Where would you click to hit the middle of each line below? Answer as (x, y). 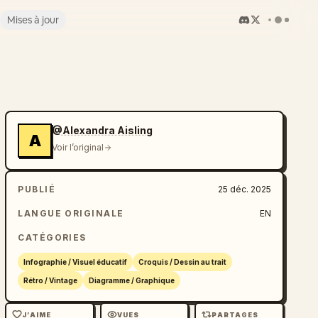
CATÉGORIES (52, 237)
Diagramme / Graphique (132, 280)
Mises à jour (33, 20)
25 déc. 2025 (244, 189)
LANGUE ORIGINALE (71, 213)
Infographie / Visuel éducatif (76, 262)
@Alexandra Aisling (103, 130)
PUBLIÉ (37, 189)
